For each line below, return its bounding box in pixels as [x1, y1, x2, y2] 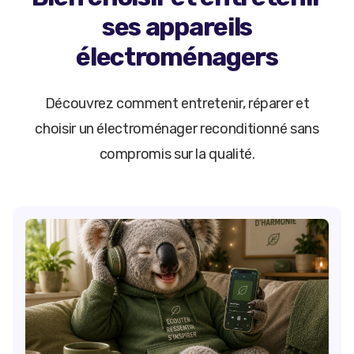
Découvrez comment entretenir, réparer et [44, 95, 310, 113]
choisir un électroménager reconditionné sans [35, 120, 319, 138]
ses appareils [101, 12, 253, 43]
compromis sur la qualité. [99, 145, 255, 164]
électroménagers [76, 42, 278, 73]
